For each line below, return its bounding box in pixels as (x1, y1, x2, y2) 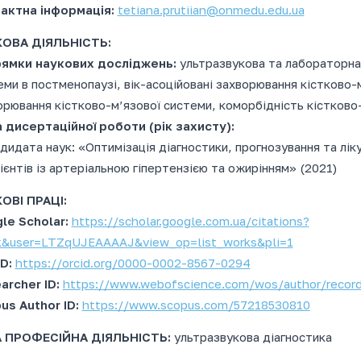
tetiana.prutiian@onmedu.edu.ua (117, 2, 305, 18)
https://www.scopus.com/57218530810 (81, 297, 310, 313)
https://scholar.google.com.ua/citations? (71, 214, 309, 229)
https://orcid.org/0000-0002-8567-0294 (15, 255, 251, 271)
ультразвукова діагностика (173, 330, 332, 345)
